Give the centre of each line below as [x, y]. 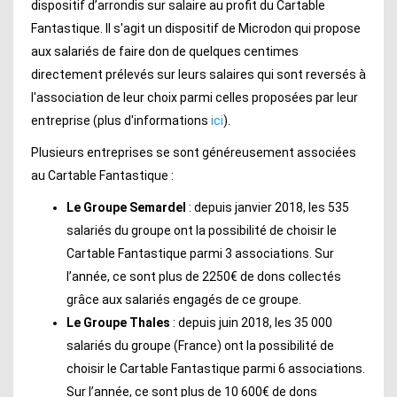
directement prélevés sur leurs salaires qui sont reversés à [198, 75]
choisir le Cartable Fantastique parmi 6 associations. [216, 369]
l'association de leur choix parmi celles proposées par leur [195, 98]
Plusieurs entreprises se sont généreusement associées [194, 153]
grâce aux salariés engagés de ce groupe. [184, 300]
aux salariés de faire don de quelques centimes [165, 52]
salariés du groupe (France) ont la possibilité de [200, 346]
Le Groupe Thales [120, 323]
